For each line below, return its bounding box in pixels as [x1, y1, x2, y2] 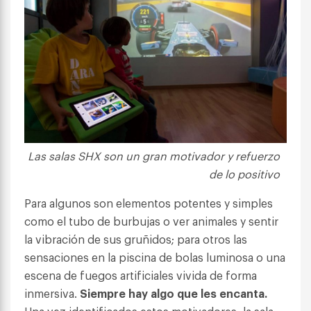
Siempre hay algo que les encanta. [80, 285, 267, 301]
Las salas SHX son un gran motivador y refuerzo [28, 148, 280, 163]
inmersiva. [24, 285, 80, 301]
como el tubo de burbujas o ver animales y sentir [24, 213, 278, 228]
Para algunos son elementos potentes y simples [24, 195, 273, 210]
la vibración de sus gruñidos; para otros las [24, 231, 247, 246]
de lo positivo [209, 166, 280, 181]
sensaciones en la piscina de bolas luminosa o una [24, 249, 285, 264]
